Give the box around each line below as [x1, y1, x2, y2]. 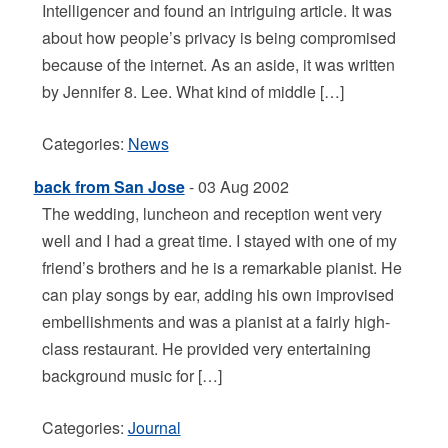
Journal [127, 416, 181, 439]
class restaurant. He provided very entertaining [41, 337, 371, 360]
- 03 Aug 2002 [184, 175, 289, 198]
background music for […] [41, 364, 222, 387]
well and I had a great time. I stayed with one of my [41, 229, 397, 252]
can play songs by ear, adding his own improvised [41, 283, 394, 306]
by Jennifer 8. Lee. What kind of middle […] [41, 80, 344, 103]
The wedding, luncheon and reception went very [41, 202, 382, 225]
